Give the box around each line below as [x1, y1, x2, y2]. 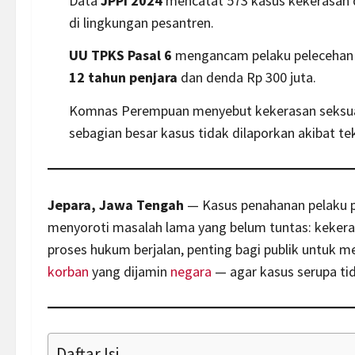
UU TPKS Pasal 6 [69, 46, 172, 65]
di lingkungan [69, 13, 151, 32]
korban [48, 261, 89, 281]
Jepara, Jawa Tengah [48, 195, 184, 214]
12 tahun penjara [69, 68, 177, 87]
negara [170, 261, 212, 281]
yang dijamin [89, 261, 170, 281]
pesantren [151, 13, 211, 32]
